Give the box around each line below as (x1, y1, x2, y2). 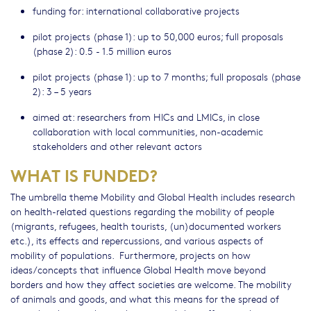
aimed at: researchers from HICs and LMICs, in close (33, 110, 260, 124)
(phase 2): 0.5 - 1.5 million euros (33, 44, 171, 58)
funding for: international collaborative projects (33, 3, 239, 18)
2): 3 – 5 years (33, 84, 92, 99)
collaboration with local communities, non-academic (33, 124, 263, 139)
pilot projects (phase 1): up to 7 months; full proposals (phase (33, 69, 301, 84)
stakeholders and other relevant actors (33, 139, 202, 153)
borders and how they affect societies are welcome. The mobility (10, 277, 292, 292)
